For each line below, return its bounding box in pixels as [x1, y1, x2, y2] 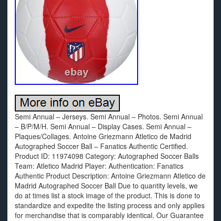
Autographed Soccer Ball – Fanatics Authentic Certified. [15, 141, 188, 151]
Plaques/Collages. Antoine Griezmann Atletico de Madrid [15, 131, 191, 141]
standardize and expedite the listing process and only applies [15, 200, 205, 210]
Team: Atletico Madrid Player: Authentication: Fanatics [15, 161, 184, 171]
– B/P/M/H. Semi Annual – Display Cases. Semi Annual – [15, 121, 191, 131]
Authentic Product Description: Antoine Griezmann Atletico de [15, 171, 206, 181]
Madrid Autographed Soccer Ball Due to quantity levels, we [15, 181, 198, 190]
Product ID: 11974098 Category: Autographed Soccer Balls [15, 151, 199, 161]
